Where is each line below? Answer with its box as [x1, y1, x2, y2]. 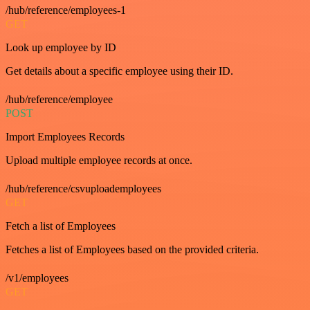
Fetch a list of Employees [6, 219, 116, 232]
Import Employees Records [6, 130, 125, 143]
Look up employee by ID [6, 41, 116, 53]
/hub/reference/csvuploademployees [6, 182, 161, 194]
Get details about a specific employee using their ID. [6, 64, 233, 77]
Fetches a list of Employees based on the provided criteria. [6, 243, 259, 255]
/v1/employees [6, 271, 69, 284]
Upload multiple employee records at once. [6, 154, 192, 166]
